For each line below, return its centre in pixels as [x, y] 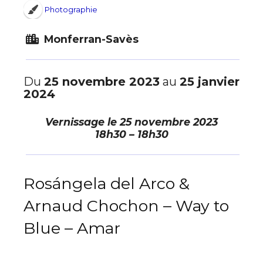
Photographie [71, 9]
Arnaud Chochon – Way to [126, 206]
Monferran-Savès [90, 39]
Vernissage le [82, 122]
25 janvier [210, 82]
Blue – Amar [72, 228]
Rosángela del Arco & [107, 184]
